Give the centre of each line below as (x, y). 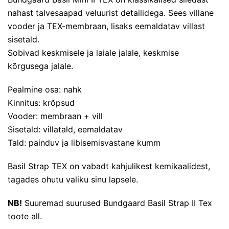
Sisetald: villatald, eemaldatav (65, 129)
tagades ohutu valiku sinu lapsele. (73, 179)
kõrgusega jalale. (40, 66)
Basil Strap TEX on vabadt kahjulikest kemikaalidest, (109, 166)
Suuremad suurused (63, 203)
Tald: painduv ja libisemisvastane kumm (84, 142)
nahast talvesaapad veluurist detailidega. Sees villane (111, 13)
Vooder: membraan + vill (55, 116)
